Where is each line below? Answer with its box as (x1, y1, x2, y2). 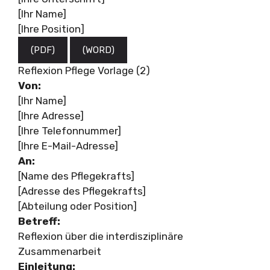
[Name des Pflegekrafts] (18, 169, 134, 182)
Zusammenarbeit (18, 245, 101, 257)
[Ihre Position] (18, 22, 84, 35)
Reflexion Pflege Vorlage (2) (18, 64, 150, 77)
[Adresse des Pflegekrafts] (18, 184, 146, 197)
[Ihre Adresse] (18, 109, 84, 122)
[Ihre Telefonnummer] (18, 124, 121, 137)
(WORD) (83, 44, 115, 55)
